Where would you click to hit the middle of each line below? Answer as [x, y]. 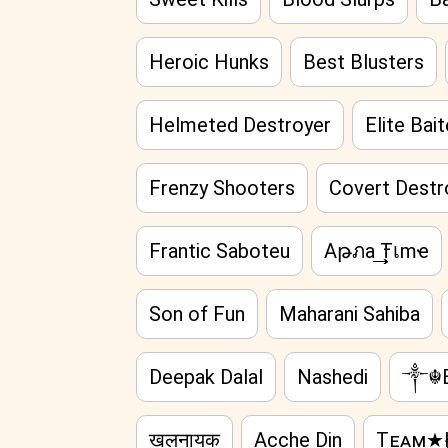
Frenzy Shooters [222, 188]
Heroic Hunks [209, 62]
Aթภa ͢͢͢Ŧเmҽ [377, 251]
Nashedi [333, 377]
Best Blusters [364, 62]
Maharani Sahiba [350, 314]
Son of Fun [197, 314]
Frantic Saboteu [220, 251]
